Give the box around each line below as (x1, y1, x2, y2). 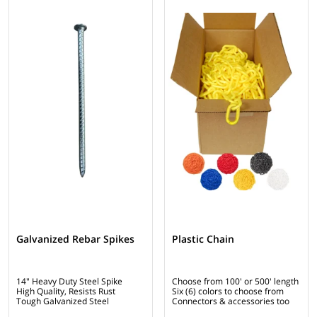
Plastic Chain (172, 231, 234, 246)
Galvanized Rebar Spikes (16, 231, 134, 246)
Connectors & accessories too (172, 294, 289, 307)
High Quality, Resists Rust (16, 284, 115, 297)
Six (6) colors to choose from (172, 284, 284, 297)
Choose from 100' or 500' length (172, 275, 299, 287)
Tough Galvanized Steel (16, 294, 109, 307)
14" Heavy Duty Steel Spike (16, 275, 122, 287)
